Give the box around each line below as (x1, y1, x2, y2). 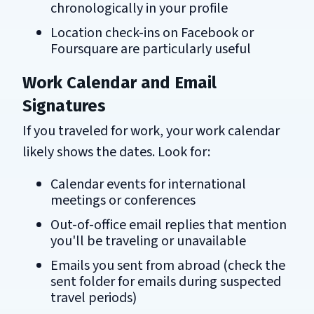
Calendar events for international (50, 174, 246, 194)
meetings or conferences (50, 190, 196, 210)
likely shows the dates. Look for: (22, 142, 210, 162)
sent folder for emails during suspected (50, 271, 281, 292)
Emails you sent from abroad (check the (50, 255, 285, 275)
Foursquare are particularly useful (50, 39, 251, 59)
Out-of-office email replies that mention (50, 214, 287, 235)
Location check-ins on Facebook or (50, 22, 254, 43)
